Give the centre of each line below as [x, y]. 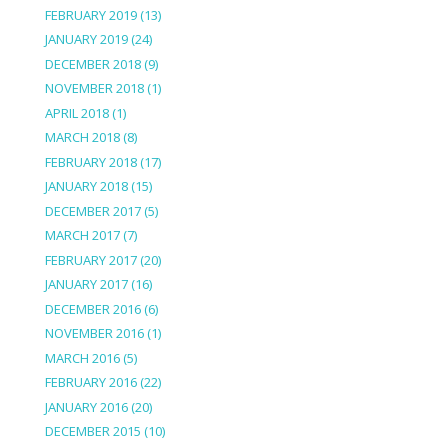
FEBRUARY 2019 [90, 14]
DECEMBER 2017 [92, 210]
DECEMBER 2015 [92, 431]
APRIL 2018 [76, 112]
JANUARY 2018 [86, 186]
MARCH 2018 [82, 137]
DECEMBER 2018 [92, 63]
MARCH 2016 [82, 357]
